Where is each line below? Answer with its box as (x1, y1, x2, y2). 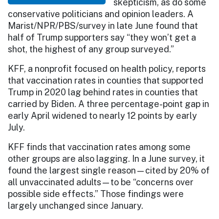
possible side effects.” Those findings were (8, 188, 184, 199)
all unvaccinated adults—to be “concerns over (8, 176, 194, 187)
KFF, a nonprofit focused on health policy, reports (8, 63, 206, 74)
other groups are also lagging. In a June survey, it (8, 153, 205, 164)
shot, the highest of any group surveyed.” (8, 44, 174, 54)
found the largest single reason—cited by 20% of (8, 165, 210, 175)
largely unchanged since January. (8, 200, 143, 211)
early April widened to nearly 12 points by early (8, 110, 197, 121)
